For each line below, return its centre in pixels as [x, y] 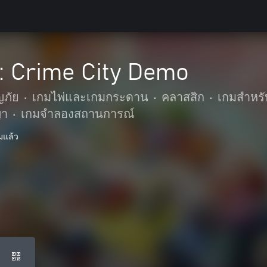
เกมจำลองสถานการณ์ [78, 114]
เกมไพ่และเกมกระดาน [90, 98]
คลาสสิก [183, 98]
